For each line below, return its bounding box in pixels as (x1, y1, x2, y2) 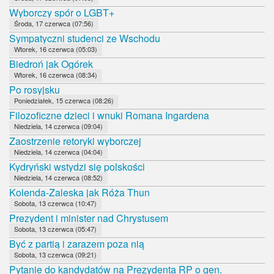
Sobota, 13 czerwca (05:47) (14, 223, 97, 234)
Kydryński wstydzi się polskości (9, 159, 145, 174)
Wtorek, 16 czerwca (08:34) (14, 69, 97, 80)
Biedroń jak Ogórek (9, 56, 93, 71)
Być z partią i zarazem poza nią (9, 236, 144, 251)
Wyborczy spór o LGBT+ (9, 5, 114, 20)
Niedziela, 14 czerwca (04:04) (14, 146, 103, 157)
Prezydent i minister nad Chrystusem (9, 210, 168, 225)
